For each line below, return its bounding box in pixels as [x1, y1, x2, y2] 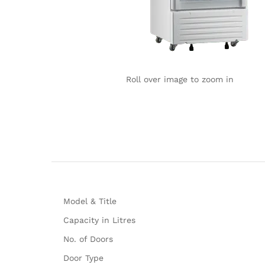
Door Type [63, 253, 104, 263]
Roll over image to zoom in [125, 74, 234, 84]
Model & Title [63, 196, 117, 206]
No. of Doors [63, 234, 113, 244]
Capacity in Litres [63, 215, 135, 225]
